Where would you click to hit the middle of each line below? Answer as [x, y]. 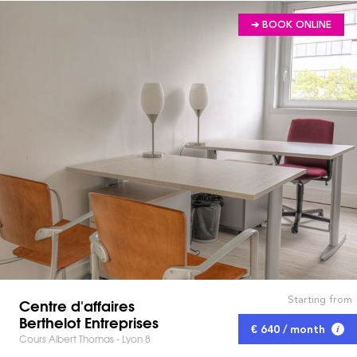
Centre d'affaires [77, 305]
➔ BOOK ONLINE [291, 25]
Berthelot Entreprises [89, 322]
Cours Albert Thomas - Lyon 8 [85, 338]
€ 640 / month [288, 330]
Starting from [320, 300]
